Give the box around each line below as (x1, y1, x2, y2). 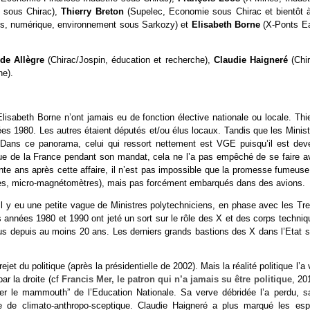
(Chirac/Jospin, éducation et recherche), (48, 55, 214, 66)
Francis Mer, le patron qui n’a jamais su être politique (61, 274, 292, 285)
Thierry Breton (61, 6, 127, 17)
